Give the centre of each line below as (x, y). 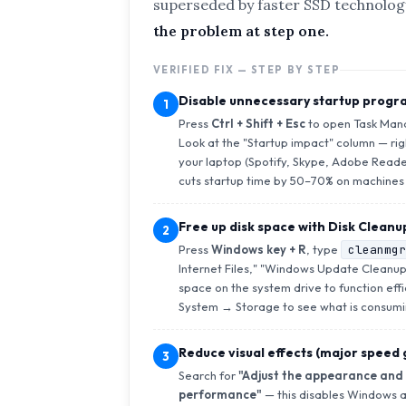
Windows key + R (258, 250)
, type (323, 250)
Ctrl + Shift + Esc (258, 124)
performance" (220, 395)
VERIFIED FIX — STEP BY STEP (246, 70)
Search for (208, 376)
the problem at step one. (241, 31)
